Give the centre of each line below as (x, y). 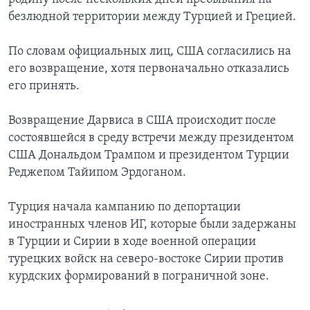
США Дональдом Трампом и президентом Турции (149, 156)
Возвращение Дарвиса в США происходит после (142, 121)
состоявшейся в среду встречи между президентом (151, 138)
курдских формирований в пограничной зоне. (139, 277)
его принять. (44, 86)
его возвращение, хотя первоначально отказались (149, 69)
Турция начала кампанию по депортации (125, 208)
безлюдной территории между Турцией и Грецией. (152, 17)
